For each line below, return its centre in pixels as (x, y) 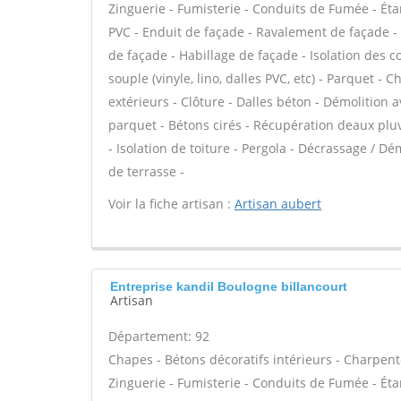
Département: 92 (159, 336)
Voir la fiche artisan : (171, 204)
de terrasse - (146, 171)
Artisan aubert (278, 204)
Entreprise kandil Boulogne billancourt (229, 286)
